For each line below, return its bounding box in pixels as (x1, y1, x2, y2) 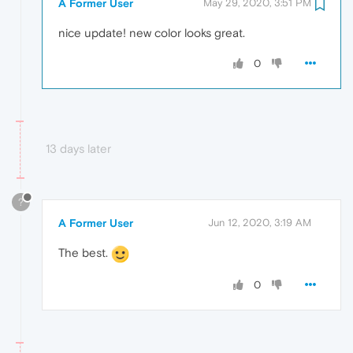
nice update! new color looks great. (58, 25, 245, 39)
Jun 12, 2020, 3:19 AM (208, 217, 311, 229)
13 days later (46, 141, 111, 155)
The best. (58, 246, 111, 260)
